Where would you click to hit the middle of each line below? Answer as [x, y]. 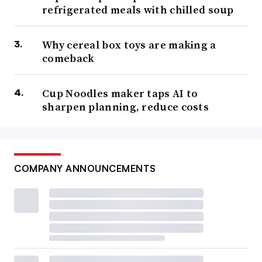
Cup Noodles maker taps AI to [120, 94]
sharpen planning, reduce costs [125, 107]
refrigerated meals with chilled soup [138, 10]
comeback [68, 58]
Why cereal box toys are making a [129, 45]
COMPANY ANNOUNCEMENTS [85, 169]
